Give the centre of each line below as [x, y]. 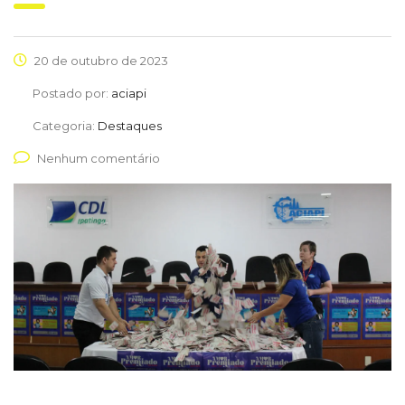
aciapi [129, 94]
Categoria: [65, 126]
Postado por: [72, 94]
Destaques [130, 126]
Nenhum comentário [99, 159]
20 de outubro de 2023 [100, 61]
